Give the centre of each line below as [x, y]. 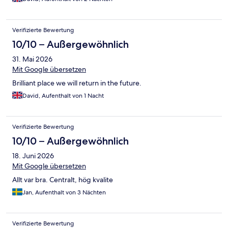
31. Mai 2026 [32, 59]
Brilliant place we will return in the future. [77, 83]
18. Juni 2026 [33, 155]
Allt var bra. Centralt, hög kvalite [63, 179]
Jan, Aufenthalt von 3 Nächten [64, 192]
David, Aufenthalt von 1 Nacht [63, 95]
